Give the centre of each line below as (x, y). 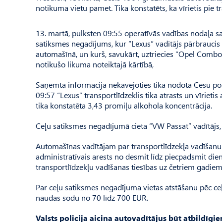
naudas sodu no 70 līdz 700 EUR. (92, 197)
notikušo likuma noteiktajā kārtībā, (95, 64)
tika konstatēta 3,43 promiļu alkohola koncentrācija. (124, 105)
